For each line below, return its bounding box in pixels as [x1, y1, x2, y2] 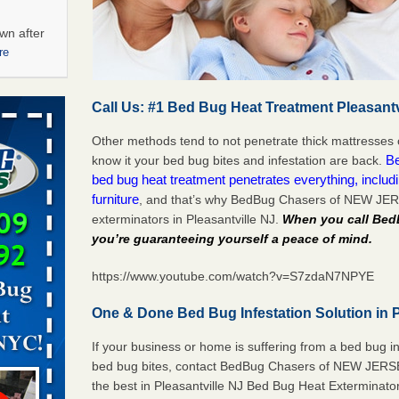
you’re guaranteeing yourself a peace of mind [92, 231, 370, 246]
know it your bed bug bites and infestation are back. [92, 152, 387, 167]
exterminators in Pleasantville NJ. [92, 211, 283, 226]
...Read [3, 189, 40, 203]
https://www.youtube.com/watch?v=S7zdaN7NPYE [92, 268, 375, 283]
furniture [92, 191, 140, 207]
